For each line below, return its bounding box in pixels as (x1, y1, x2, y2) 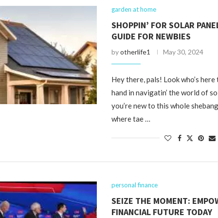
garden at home (111, 5, 157, 13)
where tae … (111, 114, 151, 123)
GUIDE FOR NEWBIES (111, 31, 191, 42)
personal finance (111, 181, 158, 189)
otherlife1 (120, 48, 151, 56)
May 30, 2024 (163, 48, 204, 56)
